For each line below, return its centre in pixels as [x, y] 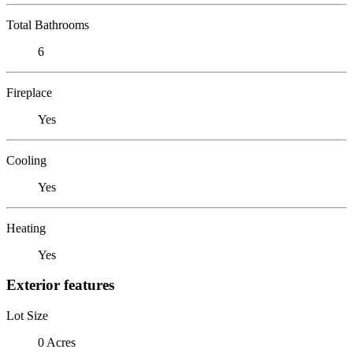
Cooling [26, 160]
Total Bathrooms [48, 24]
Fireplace [29, 92]
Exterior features [60, 285]
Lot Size [27, 315]
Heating [26, 228]
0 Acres [57, 342]
